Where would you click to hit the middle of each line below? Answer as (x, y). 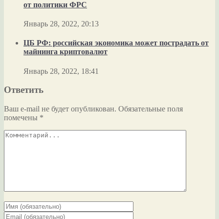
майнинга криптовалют (66, 52)
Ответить (24, 90)
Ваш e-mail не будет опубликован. (60, 109)
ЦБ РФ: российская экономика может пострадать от (116, 43)
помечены (22, 117)
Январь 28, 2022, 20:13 (61, 24)
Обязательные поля (150, 109)
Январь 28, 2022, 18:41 (61, 71)
